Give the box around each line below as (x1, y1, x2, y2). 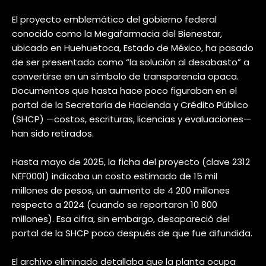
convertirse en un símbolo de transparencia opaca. (12, 70, 239, 83)
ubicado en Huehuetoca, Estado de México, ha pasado (12, 42, 254, 54)
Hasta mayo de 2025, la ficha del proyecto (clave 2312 (12, 156, 250, 168)
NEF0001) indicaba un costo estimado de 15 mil (12, 170, 217, 182)
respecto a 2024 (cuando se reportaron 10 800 (12, 198, 217, 211)
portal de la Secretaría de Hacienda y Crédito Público (12, 99, 248, 111)
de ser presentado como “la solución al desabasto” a (12, 56, 249, 68)
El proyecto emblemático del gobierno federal (12, 13, 217, 26)
